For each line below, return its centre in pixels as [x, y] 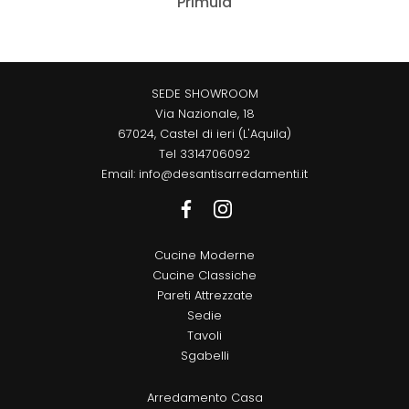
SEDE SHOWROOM [204, 94]
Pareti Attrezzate [204, 296]
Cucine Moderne [204, 256]
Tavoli [204, 336]
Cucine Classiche [204, 276]
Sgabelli [204, 356]
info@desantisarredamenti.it [223, 174]
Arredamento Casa [204, 398]
